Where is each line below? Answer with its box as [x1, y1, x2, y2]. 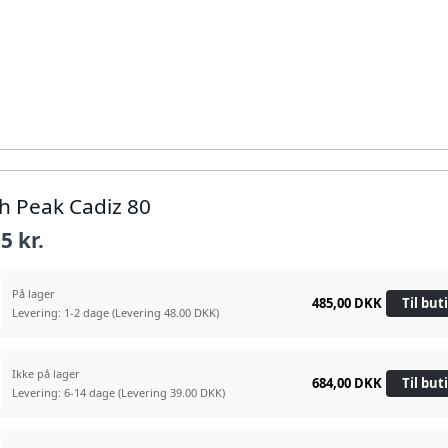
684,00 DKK [311, 373, 382, 392]
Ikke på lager [12, 366, 81, 382]
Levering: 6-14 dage [12, 385, 119, 401]
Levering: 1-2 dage [12, 305, 113, 321]
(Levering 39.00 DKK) [118, 385, 226, 401]
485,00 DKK [311, 293, 382, 312]
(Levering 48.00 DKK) [112, 305, 220, 321]
